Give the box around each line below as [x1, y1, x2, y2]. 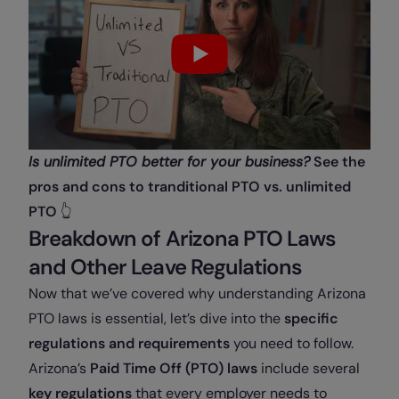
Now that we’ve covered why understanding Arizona [28, 284, 366, 304]
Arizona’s [28, 359, 90, 379]
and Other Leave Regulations [28, 253, 303, 281]
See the [313, 152, 365, 172]
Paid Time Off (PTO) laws [90, 359, 257, 379]
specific [284, 309, 338, 329]
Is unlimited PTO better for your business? [28, 152, 310, 172]
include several [257, 359, 360, 379]
